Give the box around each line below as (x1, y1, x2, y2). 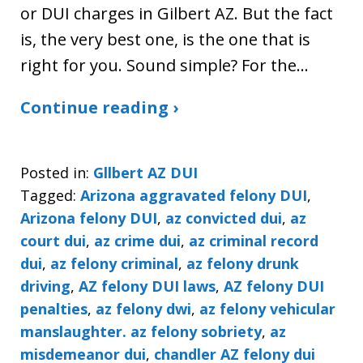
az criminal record (189, 230, 318, 250)
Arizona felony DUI (20, 207, 157, 228)
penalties (20, 298, 88, 318)
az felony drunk (186, 253, 299, 273)
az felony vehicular (199, 298, 335, 318)
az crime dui (94, 230, 181, 250)
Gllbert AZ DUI (93, 162, 198, 182)
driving (20, 275, 70, 296)
